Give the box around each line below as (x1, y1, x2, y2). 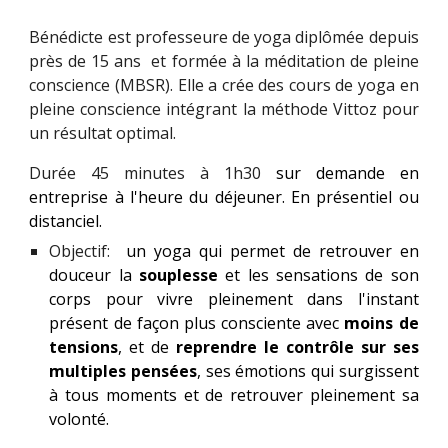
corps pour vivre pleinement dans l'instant (49, 287, 419, 310)
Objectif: (49, 239, 119, 262)
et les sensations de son (218, 263, 419, 286)
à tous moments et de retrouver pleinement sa (49, 383, 419, 406)
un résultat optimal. (29, 121, 177, 144)
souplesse (139, 263, 219, 286)
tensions (49, 335, 119, 358)
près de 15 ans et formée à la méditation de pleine (29, 49, 419, 72)
